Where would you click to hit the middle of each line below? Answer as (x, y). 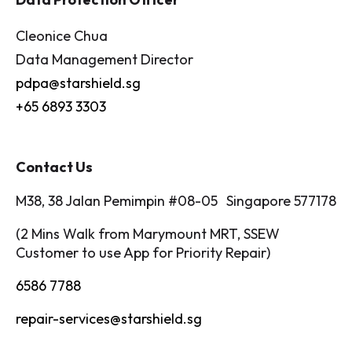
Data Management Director (104, 60)
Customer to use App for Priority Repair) (143, 253)
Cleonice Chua (62, 36)
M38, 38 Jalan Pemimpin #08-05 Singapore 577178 (176, 201)
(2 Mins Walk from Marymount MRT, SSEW (148, 234)
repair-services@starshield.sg (109, 319)
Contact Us (54, 167)
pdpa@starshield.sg (78, 83)
